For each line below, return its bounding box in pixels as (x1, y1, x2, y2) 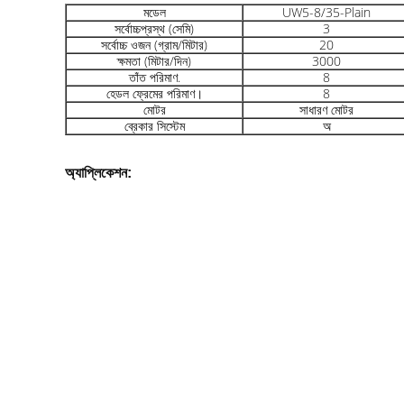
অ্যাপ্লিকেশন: (65, 165, 132, 180)
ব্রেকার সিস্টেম (124, 117, 185, 134)
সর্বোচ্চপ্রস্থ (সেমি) (115, 20, 194, 37)
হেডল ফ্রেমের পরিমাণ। (106, 85, 203, 102)
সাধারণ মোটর (299, 101, 353, 118)
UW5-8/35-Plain (282, 4, 371, 21)
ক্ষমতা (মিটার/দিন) (117, 52, 191, 69)
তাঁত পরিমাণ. (128, 69, 180, 86)
